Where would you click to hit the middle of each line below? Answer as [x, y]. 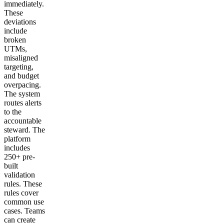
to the [13, 112]
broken [15, 40]
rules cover [21, 193]
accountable [23, 121]
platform [17, 139]
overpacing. [22, 85]
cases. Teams [24, 211]
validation [19, 175]
